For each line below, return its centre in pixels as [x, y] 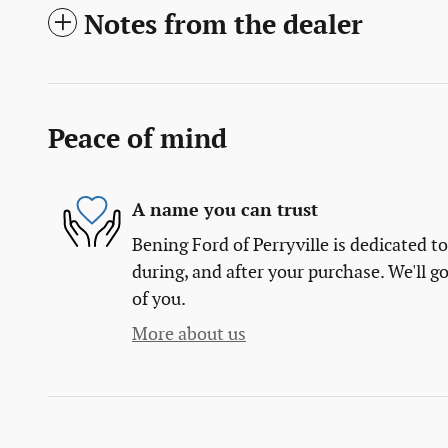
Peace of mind [137, 140]
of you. [159, 300]
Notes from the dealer [223, 26]
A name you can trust [225, 210]
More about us [189, 335]
